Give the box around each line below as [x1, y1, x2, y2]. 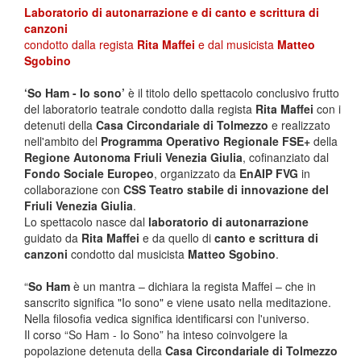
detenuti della [24, 117, 96, 133]
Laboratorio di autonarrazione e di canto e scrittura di [24, 4, 319, 20]
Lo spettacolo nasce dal [24, 214, 145, 230]
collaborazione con [24, 181, 123, 197]
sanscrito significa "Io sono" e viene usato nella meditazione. [24, 294, 331, 310]
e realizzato [268, 117, 330, 133]
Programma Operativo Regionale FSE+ [98, 133, 310, 149]
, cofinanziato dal [243, 149, 329, 165]
